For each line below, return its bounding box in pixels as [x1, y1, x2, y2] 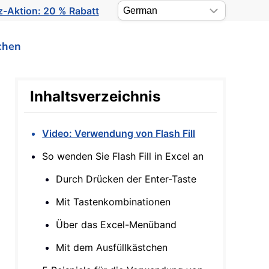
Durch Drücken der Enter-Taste [56, 173, 197, 185]
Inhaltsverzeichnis [30, 88, 161, 105]
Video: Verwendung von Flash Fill [42, 127, 196, 139]
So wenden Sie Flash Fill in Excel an [42, 150, 204, 162]
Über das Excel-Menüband [56, 219, 177, 231]
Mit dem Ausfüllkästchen [56, 241, 168, 253]
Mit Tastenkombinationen [56, 196, 171, 208]
